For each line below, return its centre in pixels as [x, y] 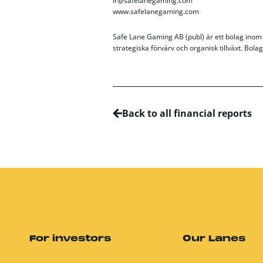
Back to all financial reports [187, 113]
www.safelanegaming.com [156, 11]
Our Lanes [215, 239]
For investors [70, 239]
